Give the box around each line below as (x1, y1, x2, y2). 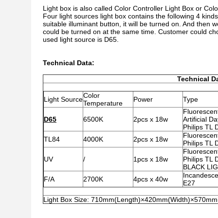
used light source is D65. (43, 36, 119, 43)
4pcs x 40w (133, 175, 168, 183)
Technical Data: (43, 59, 94, 67)
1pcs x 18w (133, 155, 168, 163)
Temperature (83, 99, 123, 107)
